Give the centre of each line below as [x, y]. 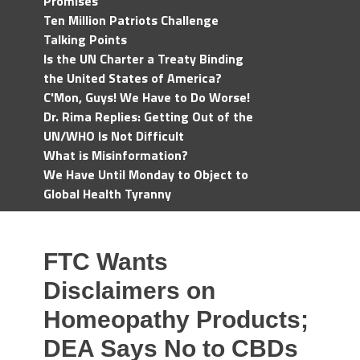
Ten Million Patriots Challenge [131, 20]
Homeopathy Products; [176, 319]
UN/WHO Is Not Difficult [114, 136]
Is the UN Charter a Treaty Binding [143, 59]
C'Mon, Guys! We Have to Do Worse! [147, 97]
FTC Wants [106, 262]
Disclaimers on [129, 290]
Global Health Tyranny [107, 194]
